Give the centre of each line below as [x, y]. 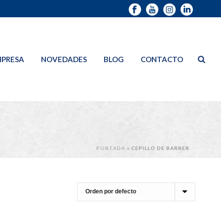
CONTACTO [162, 59]
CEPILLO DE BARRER [160, 148]
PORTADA [111, 148]
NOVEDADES [64, 59]
